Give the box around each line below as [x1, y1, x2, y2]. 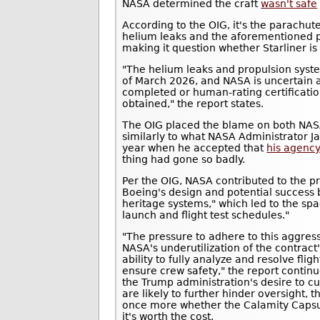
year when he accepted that [122, 141, 267, 154]
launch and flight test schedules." [122, 209, 293, 221]
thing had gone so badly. [122, 153, 246, 165]
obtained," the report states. [122, 97, 267, 109]
